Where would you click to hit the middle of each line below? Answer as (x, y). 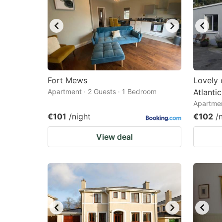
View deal (114, 137)
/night (80, 116)
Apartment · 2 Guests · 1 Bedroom (102, 91)
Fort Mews (67, 80)
